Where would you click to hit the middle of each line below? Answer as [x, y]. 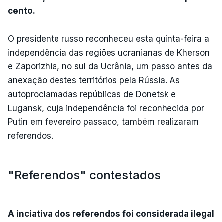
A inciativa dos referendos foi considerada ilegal [111, 213]
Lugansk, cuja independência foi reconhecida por [106, 108]
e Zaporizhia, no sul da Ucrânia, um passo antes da [110, 66]
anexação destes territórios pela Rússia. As [94, 80]
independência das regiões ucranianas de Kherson [109, 52]
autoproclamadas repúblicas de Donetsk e [92, 94]
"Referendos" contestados [84, 175]
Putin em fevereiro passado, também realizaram [103, 122]
